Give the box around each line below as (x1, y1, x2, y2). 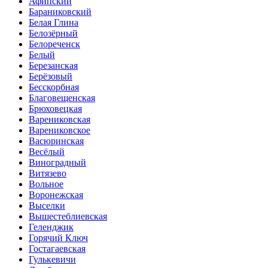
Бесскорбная (29, 82, 79, 93)
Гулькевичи (29, 254, 76, 265)
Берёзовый (29, 71, 72, 82)
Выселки (29, 200, 65, 211)
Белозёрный (29, 28, 78, 39)
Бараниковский (29, 7, 92, 17)
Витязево (29, 168, 66, 179)
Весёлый (29, 147, 65, 157)
